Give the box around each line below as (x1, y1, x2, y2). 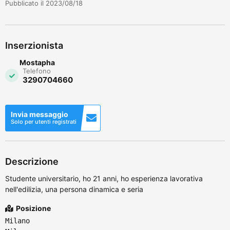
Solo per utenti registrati (11, 118, 76, 125)
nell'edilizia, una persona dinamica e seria (5, 184, 143, 194)
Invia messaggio (11, 109, 68, 119)
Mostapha (20, 57, 55, 67)
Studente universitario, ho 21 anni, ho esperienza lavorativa (5, 174, 203, 183)
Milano (5, 216, 30, 225)
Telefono (23, 66, 51, 75)
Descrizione (5, 156, 59, 167)
